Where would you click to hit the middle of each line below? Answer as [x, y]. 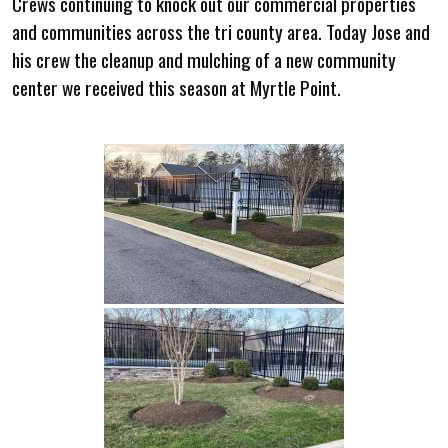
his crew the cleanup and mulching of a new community [204, 59]
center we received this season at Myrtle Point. [176, 87]
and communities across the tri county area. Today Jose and [221, 31]
